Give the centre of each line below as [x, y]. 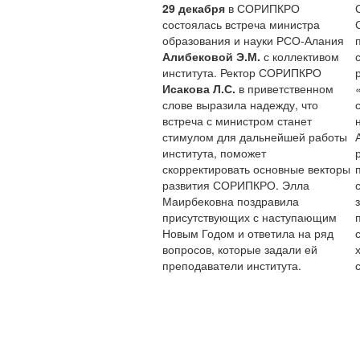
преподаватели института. [232, 265]
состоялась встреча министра [241, 24]
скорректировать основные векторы [256, 169]
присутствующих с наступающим [250, 217]
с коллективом [300, 56]
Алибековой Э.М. [211, 56]
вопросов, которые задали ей [240, 249]
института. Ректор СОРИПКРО [242, 72]
